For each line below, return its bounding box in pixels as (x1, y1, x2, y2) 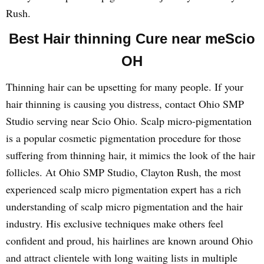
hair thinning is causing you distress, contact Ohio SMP (6, 97, 244, 111)
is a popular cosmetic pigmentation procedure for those (6, 131, 241, 145)
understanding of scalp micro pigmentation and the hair (6, 199, 243, 213)
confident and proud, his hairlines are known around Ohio (6, 233, 253, 247)
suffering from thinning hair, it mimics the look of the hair (6, 148, 255, 162)
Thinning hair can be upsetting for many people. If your (6, 80, 243, 94)
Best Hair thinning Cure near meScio (9, 31, 255, 47)
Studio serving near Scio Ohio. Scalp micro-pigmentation (6, 114, 252, 128)
